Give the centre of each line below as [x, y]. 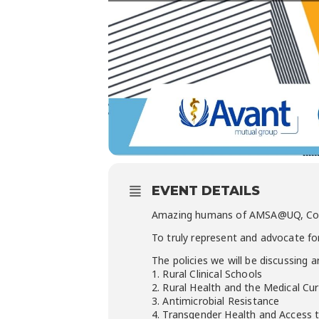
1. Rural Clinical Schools [207, 274]
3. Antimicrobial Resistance [216, 301]
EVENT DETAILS [206, 191]
